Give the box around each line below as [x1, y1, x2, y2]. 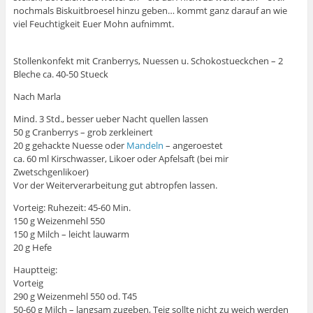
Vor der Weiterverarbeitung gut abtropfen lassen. [13, 179, 217, 192]
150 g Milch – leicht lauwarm [13, 228, 129, 241]
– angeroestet [163, 139, 223, 152]
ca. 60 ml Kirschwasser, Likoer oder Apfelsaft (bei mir [13, 152, 228, 166]
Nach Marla [13, 90, 61, 103]
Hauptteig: [13, 263, 57, 277]
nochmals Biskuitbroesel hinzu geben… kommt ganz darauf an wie [13, 3, 287, 17]
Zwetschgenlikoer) [13, 166, 89, 179]
